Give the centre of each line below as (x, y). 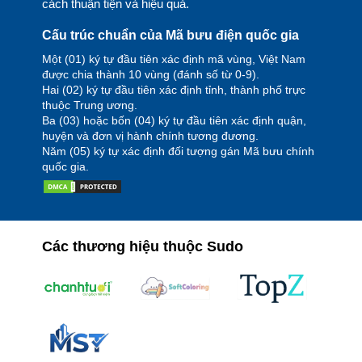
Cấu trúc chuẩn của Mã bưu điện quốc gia (170, 35)
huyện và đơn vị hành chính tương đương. (150, 136)
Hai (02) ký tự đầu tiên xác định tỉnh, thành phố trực (173, 90)
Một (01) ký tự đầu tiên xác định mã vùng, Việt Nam (173, 59)
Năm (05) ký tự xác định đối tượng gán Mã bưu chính (178, 151)
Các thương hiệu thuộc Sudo (142, 246)
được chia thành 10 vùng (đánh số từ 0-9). (150, 74)
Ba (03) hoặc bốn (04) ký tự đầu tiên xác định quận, (174, 120)
